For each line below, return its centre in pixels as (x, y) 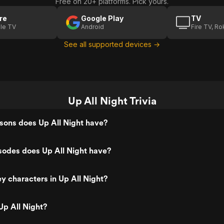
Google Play (102, 18)
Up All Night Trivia (112, 101)
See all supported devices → (112, 44)
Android (92, 27)
